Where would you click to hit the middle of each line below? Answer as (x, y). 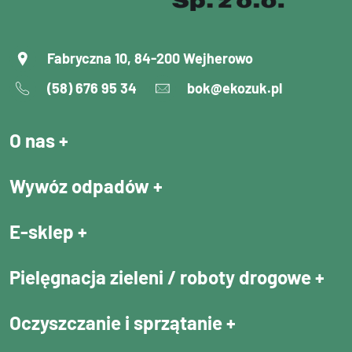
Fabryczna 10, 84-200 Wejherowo (150, 59)
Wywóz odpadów (81, 185)
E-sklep (44, 231)
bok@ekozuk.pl (235, 88)
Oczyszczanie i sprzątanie (118, 322)
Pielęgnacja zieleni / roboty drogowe (162, 277)
